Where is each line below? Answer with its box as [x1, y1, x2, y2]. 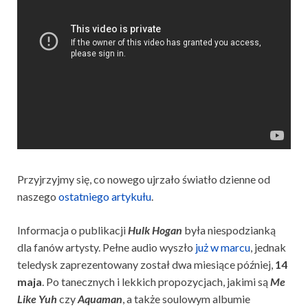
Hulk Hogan [128, 223, 184, 237]
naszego [17, 190, 58, 203]
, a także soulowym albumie [122, 292, 250, 306]
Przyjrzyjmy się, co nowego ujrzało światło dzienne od [17, 173, 270, 186]
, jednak [250, 241, 286, 254]
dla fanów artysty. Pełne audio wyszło [17, 241, 195, 254]
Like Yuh [17, 292, 57, 306]
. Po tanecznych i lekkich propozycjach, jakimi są [42, 275, 270, 289]
